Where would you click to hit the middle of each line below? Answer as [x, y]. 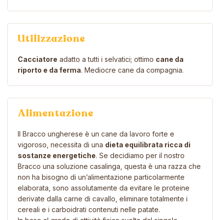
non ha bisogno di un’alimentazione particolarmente [101, 177]
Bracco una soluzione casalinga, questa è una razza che [109, 166]
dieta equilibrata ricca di [148, 144]
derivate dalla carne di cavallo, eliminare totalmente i [103, 198]
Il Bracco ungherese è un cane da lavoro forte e [96, 134]
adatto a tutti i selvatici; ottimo [107, 59]
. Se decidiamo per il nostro [140, 155]
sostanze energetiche [57, 155]
